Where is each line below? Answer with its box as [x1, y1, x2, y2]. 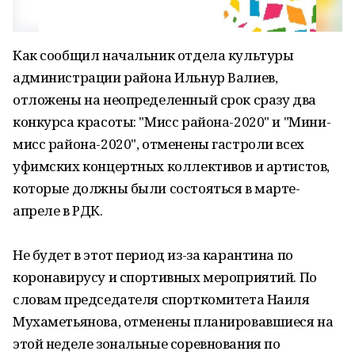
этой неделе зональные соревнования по [13, 334, 281, 353]
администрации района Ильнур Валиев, [13, 68, 278, 86]
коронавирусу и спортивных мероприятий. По [13, 268, 317, 286]
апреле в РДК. [13, 201, 103, 219]
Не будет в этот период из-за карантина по [13, 246, 293, 264]
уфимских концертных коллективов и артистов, [13, 157, 330, 175]
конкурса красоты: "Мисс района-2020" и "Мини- [13, 113, 331, 131]
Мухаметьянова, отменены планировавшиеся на [13, 312, 334, 330]
